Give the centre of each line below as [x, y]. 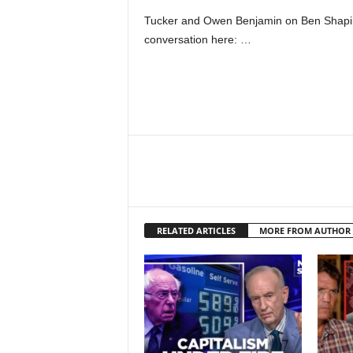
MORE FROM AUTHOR [305, 230]
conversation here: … [197, 39]
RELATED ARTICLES [196, 230]
